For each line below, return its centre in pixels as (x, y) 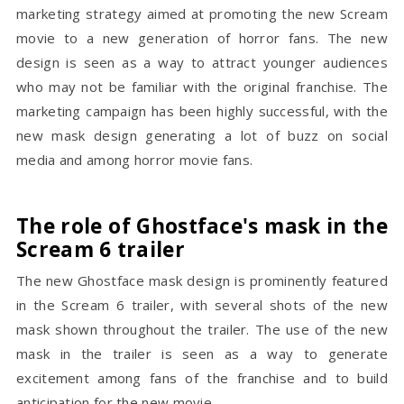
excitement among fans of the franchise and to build (202, 378)
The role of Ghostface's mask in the (202, 226)
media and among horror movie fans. (135, 160)
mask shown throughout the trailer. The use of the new (202, 329)
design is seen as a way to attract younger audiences (202, 62)
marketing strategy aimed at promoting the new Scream (202, 14)
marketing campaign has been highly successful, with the (202, 111)
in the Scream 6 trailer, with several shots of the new (202, 305)
